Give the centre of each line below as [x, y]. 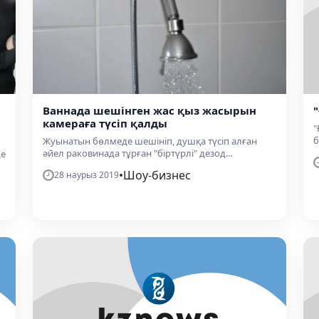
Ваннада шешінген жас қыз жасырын [150, 111]
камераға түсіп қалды [105, 124]
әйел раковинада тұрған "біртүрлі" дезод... [137, 153]
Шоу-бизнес [157, 176]
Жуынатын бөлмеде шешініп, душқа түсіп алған [150, 141]
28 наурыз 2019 [87, 175]
